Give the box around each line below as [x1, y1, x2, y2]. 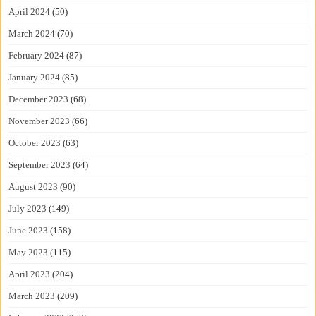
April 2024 [8, 6, 51, 17]
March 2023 [8, 290, 56, 301]
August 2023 [8, 181, 59, 192]
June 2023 [8, 224, 49, 236]
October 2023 [8, 137, 61, 148]
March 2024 [8, 28, 56, 39]
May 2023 [8, 246, 49, 257]
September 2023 [8, 159, 71, 170]
